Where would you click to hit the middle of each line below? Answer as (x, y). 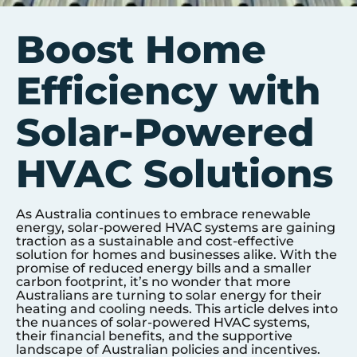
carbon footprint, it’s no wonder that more (153, 282)
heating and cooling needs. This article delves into (177, 309)
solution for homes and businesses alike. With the (177, 255)
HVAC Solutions (175, 174)
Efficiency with (168, 91)
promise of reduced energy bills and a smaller (164, 268)
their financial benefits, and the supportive (154, 336)
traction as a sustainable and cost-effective (155, 241)
